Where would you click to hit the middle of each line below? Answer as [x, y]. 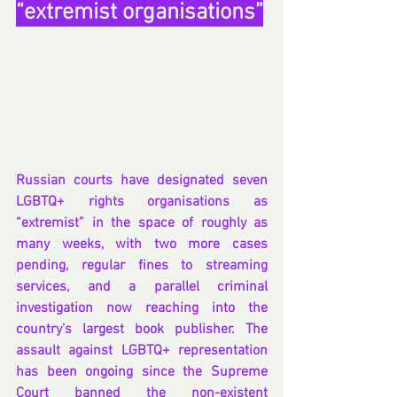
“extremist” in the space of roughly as [142, 224]
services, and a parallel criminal [142, 288]
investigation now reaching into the [142, 309]
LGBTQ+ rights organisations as [142, 202]
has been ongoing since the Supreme [142, 373]
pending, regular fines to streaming [142, 266]
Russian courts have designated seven [142, 181]
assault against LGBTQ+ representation [142, 351]
